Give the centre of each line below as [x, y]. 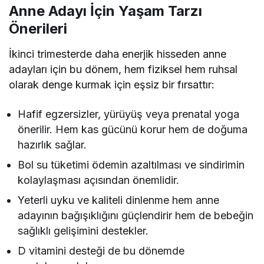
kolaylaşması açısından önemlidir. [99, 180]
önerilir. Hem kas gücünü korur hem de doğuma [133, 130]
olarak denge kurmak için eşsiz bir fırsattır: [112, 85]
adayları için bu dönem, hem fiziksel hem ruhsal [123, 70]
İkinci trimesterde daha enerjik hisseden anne [118, 54]
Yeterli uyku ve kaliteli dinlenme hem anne [119, 200]
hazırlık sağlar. [52, 145]
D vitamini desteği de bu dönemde [101, 251]
